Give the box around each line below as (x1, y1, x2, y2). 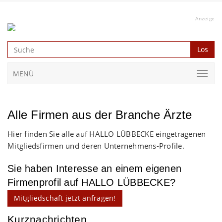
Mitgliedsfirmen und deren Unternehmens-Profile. (7, 141, 184, 151)
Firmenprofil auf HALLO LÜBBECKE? (7, 177, 175, 188)
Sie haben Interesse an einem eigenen (7, 163, 181, 174)
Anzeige (195, 15, 215, 22)
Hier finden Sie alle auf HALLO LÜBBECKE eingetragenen (7, 129, 206, 139)
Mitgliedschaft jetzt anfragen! (14, 193, 116, 203)
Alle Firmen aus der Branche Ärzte (7, 108, 192, 121)
